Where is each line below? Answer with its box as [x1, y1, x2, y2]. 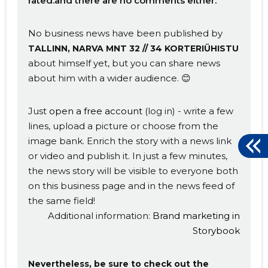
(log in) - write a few [142, 105, 234, 117]
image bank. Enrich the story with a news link [28, 135, 232, 147]
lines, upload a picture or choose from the [28, 120, 219, 132]
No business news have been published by [28, 27, 223, 39]
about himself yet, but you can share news [28, 57, 221, 69]
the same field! [28, 194, 96, 206]
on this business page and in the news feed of [28, 179, 235, 191]
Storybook [192, 224, 240, 236]
